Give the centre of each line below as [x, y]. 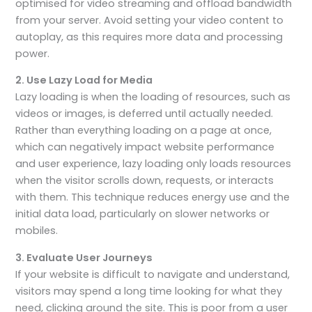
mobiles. [37, 231]
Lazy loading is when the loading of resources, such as [153, 97]
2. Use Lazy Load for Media [84, 80]
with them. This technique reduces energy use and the [153, 197]
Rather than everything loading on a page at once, [144, 131]
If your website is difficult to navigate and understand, [153, 274]
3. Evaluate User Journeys [84, 257]
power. [33, 53]
